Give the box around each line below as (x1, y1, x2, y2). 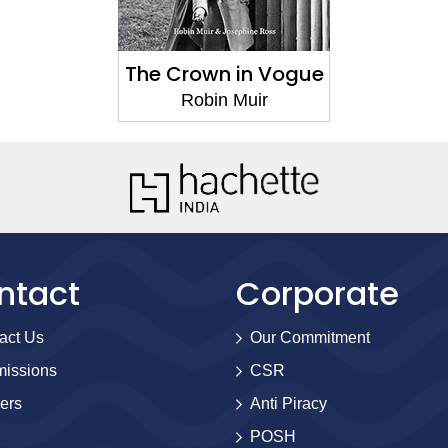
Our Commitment (250, 329, 370, 346)
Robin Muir (180, 90, 268, 110)
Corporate (236, 271, 399, 316)
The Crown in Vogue (124, 60, 324, 88)
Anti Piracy (250, 395, 327, 412)
